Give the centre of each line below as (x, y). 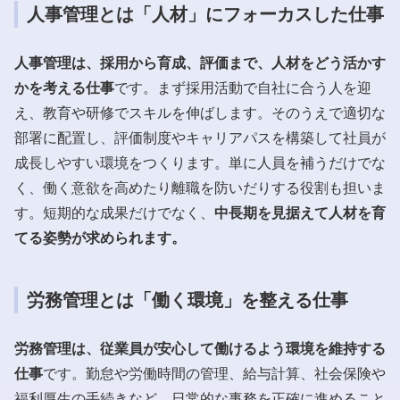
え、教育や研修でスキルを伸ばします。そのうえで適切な (200, 112)
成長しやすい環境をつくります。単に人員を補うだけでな (200, 162)
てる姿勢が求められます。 (100, 237)
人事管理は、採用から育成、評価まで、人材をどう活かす (200, 62)
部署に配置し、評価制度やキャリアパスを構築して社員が (200, 137)
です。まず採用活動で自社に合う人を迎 (243, 87)
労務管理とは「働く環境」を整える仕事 (187, 300)
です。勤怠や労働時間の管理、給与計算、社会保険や (214, 373)
